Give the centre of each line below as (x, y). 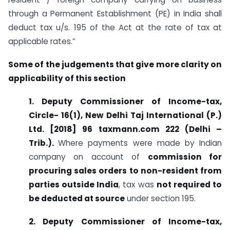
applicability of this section (67, 78)
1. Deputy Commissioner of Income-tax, (125, 101)
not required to (189, 184)
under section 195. (160, 198)
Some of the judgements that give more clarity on (115, 64)
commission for (185, 157)
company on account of (88, 157)
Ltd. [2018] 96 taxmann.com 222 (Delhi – (125, 129)
